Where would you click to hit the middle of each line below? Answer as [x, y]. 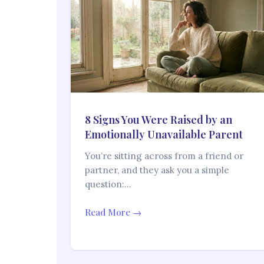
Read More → [113, 212]
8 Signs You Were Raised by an [159, 120]
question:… [108, 184]
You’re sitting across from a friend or [164, 156]
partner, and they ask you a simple [157, 170]
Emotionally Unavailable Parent [164, 135]
